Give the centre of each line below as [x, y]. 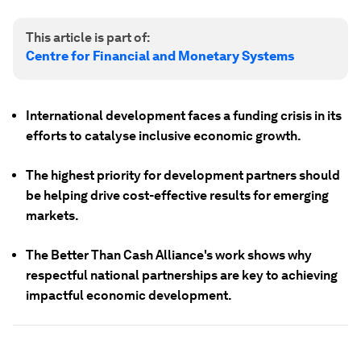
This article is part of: [88, 37]
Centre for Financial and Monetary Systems [160, 56]
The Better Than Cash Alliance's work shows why [169, 255]
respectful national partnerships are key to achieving [182, 275]
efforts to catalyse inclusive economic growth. [164, 136]
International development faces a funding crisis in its [184, 116]
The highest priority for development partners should [183, 175]
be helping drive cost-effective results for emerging [177, 195]
